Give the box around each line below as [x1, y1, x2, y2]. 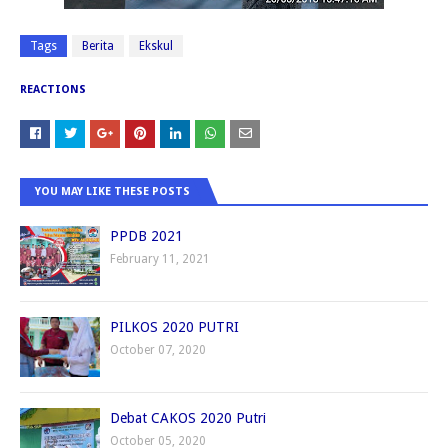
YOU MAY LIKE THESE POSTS [35, 185, 190, 199]
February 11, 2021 [110, 252, 210, 267]
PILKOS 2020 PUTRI [110, 319, 239, 336]
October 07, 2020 [110, 343, 206, 358]
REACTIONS [20, 83, 86, 97]
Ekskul [139, 39, 173, 54]
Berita [82, 39, 114, 54]
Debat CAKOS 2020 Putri [110, 410, 266, 427]
